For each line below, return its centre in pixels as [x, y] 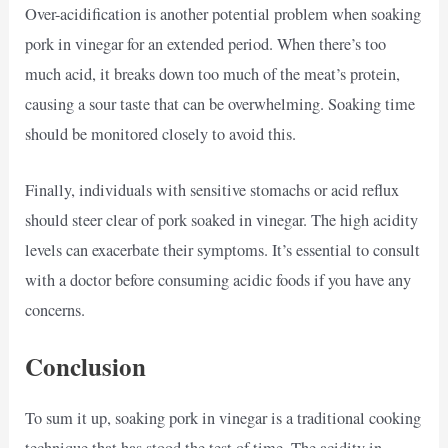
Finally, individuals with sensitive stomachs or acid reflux [212, 189]
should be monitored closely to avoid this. [161, 133]
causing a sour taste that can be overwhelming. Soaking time [220, 103]
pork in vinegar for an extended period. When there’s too [206, 43]
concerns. [55, 309]
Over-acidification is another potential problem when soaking [223, 13]
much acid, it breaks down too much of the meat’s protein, [213, 73]
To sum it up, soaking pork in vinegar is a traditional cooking [223, 418]
